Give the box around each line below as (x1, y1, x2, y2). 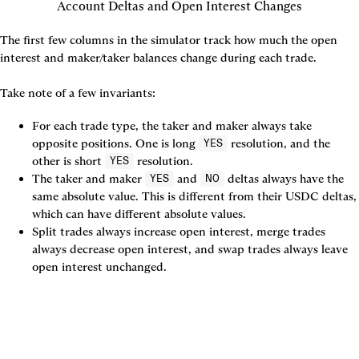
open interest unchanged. (32, 259, 167, 274)
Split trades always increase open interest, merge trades (32, 224, 325, 239)
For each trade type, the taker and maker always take (32, 118, 312, 133)
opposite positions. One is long (32, 135, 199, 151)
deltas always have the (224, 171, 344, 186)
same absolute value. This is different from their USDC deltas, (32, 188, 357, 204)
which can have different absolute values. (32, 206, 246, 221)
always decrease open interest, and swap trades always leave (32, 241, 348, 256)
